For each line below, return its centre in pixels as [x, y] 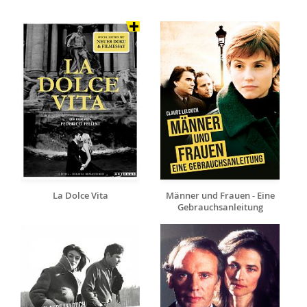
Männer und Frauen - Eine [220, 195]
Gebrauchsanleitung [220, 207]
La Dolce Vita [80, 195]
